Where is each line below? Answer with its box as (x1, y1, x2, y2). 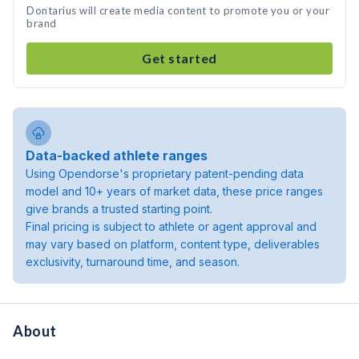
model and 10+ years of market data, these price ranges (26, 184, 323, 198)
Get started (142, 50, 217, 66)
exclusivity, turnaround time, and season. (26, 255, 240, 268)
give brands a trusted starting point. (26, 202, 212, 216)
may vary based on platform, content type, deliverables (26, 237, 320, 251)
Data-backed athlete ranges (26, 147, 208, 163)
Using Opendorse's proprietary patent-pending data (26, 167, 304, 180)
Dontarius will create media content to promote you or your (26, 4, 329, 17)
